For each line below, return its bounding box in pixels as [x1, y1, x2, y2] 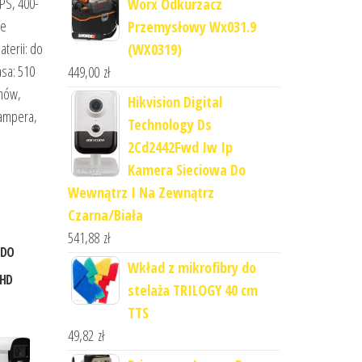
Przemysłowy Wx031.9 [127, 17, 256, 36]
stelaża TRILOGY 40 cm [127, 280, 258, 300]
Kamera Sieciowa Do [127, 160, 246, 179]
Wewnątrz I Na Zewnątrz [67, 183, 214, 202]
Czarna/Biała [67, 205, 143, 225]
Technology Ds [127, 115, 212, 134]
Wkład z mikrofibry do [127, 258, 256, 277]
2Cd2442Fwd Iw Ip [127, 137, 233, 157]
